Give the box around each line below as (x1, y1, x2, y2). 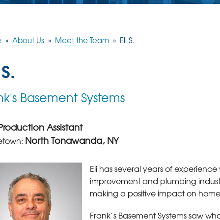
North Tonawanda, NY (25, 133, 119, 147)
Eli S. (120, 34, 134, 46)
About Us (12, 34, 44, 46)
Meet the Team (55, 34, 109, 46)
